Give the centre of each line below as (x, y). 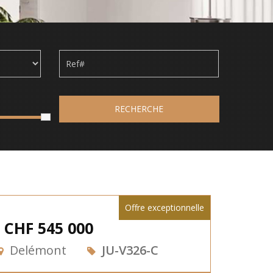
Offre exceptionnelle (165, 207)
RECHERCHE (139, 109)
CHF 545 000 (49, 228)
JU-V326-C (130, 250)
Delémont (38, 250)
